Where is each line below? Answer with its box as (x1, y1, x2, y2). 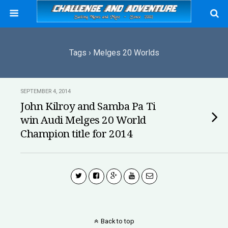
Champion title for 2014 (20, 128, 133, 140)
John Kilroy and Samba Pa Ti (20, 100, 156, 112)
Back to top (100, 217, 134, 225)
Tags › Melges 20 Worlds (69, 48, 159, 58)
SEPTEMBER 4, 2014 (20, 88, 71, 95)
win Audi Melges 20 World (20, 114, 147, 126)
